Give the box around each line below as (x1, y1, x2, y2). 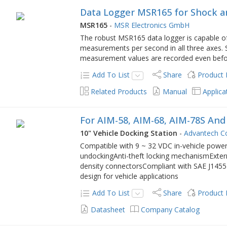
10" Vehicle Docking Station (80, 128, 178, 138)
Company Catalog (141, 204, 200, 214)
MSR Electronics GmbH (114, 20, 190, 30)
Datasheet (91, 204, 126, 214)
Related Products (91, 87, 147, 97)
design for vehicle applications (80, 171, 179, 181)
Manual (163, 87, 187, 97)
